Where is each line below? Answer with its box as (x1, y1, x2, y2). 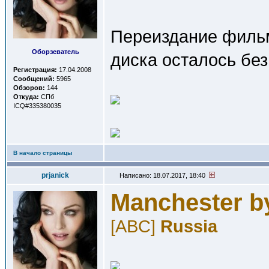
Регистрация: (13, 66, 57, 73)
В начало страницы (13, 150, 73, 156)
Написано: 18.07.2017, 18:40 (118, 172, 209, 179)
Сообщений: (13, 75, 55, 82)
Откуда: (13, 93, 39, 100)
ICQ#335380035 (13, 102, 61, 109)
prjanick (41, 171, 69, 180)
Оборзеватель (31, 48, 79, 55)
